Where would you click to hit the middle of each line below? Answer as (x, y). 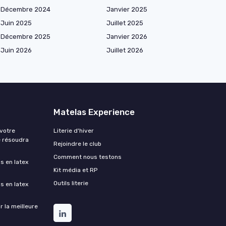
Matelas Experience (94, 112)
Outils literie (71, 183)
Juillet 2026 (125, 50)
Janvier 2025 (127, 10)
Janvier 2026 (127, 37)
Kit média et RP (75, 170)
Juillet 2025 (125, 23)
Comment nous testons (88, 157)
